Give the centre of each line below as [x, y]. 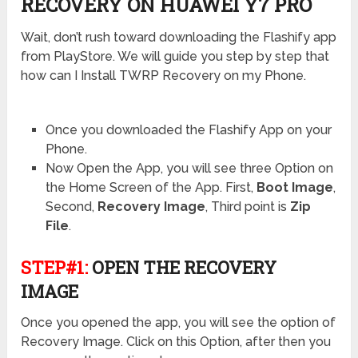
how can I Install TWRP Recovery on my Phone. [164, 76]
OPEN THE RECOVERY [183, 268]
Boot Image [294, 188]
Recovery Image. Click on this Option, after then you [176, 342]
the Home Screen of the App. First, [151, 188]
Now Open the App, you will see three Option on [189, 169]
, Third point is [247, 207]
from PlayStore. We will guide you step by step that [175, 57]
